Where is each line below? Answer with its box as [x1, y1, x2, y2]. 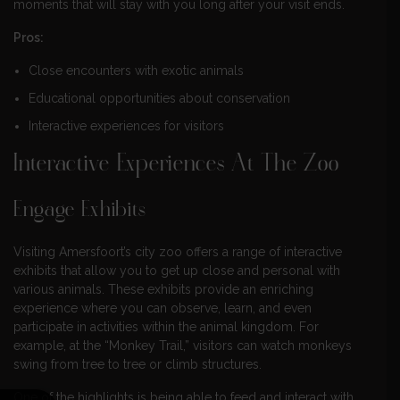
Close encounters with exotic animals [29, 63, 244, 79]
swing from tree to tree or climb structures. [13, 356, 262, 371]
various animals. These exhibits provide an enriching [13, 281, 313, 296]
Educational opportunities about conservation [29, 91, 290, 106]
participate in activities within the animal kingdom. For [13, 319, 319, 334]
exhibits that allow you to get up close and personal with [13, 262, 340, 278]
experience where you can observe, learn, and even [13, 300, 312, 315]
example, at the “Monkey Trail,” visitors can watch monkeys [13, 337, 352, 353]
